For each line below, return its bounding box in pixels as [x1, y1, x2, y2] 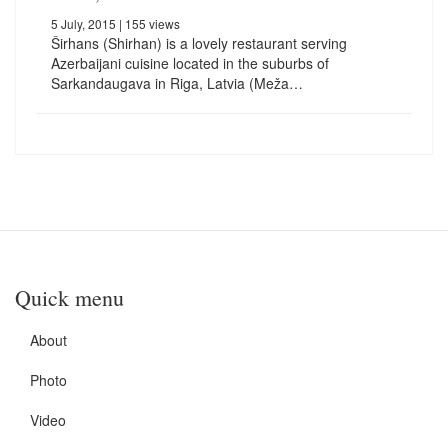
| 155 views [116, 15, 180, 33]
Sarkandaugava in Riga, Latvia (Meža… [51, 73, 303, 94]
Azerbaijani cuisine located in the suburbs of [51, 53, 329, 74]
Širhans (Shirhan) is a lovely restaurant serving [51, 33, 347, 54]
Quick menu [15, 283, 124, 313]
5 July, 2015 [51, 15, 116, 33]
